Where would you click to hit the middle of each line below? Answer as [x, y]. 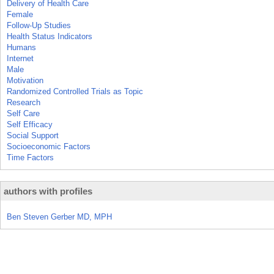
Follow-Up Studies [39, 25]
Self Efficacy [30, 124]
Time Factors [30, 157]
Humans [21, 47]
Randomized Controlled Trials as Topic [75, 91]
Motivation [25, 80]
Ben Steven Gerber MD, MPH [59, 217]
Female [20, 14]
